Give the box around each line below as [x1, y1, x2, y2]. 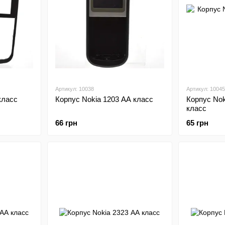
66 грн [55, 119, 77, 127]
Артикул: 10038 [55, 86, 94, 92]
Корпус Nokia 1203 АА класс [55, 95, 153, 103]
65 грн [186, 119, 208, 127]
